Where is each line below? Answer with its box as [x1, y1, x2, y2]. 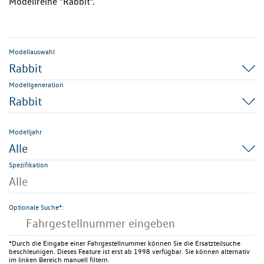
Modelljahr [9, 127, 42, 136]
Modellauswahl [9, 47, 55, 56]
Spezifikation [9, 160, 48, 169]
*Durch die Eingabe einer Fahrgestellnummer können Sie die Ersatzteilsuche [9, 239, 240, 247]
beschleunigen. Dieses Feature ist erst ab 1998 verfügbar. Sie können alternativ [9, 247, 250, 256]
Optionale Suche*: [9, 203, 64, 212]
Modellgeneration [9, 80, 64, 89]
